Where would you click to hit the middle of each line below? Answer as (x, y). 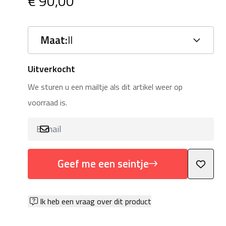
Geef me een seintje (103, 163)
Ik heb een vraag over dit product (95, 201)
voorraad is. (47, 102)
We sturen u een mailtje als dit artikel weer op (105, 87)
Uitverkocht (51, 69)
